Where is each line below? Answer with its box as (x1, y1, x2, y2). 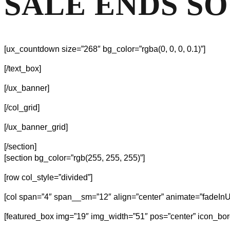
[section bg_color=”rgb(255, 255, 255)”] (4, 153, 145, 162)
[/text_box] (4, 64, 41, 73)
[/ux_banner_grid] (4, 122, 68, 131)
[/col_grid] (4, 103, 40, 112)
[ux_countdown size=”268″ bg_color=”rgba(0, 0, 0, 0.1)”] (4, 44, 205, 53)
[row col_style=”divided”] (4, 172, 92, 182)
